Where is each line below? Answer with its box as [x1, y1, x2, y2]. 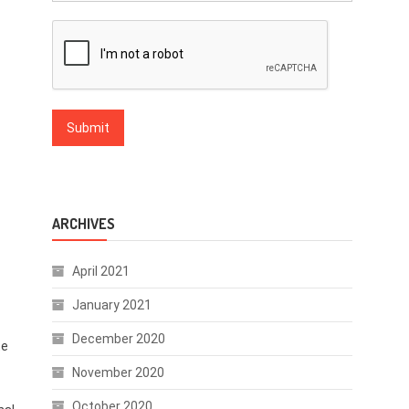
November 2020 [71, 365, 164, 380]
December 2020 [71, 331, 165, 346]
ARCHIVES [51, 215, 115, 233]
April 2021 [71, 264, 130, 278]
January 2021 [71, 298, 152, 312]
